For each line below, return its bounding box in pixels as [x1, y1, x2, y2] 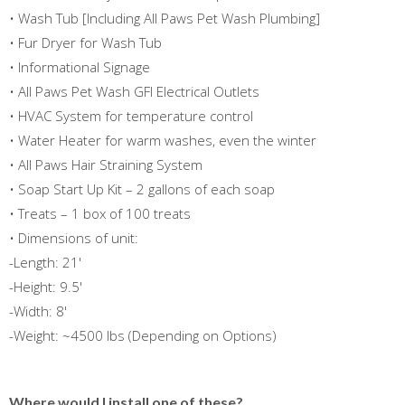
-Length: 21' [9, 252, 81, 271]
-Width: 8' [9, 301, 67, 320]
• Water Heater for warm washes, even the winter [9, 130, 316, 149]
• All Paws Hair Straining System [9, 155, 202, 174]
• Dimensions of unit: [9, 228, 138, 247]
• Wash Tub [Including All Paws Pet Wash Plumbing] [9, 8, 320, 27]
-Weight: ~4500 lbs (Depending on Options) [9, 325, 277, 344]
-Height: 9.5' [9, 277, 82, 296]
